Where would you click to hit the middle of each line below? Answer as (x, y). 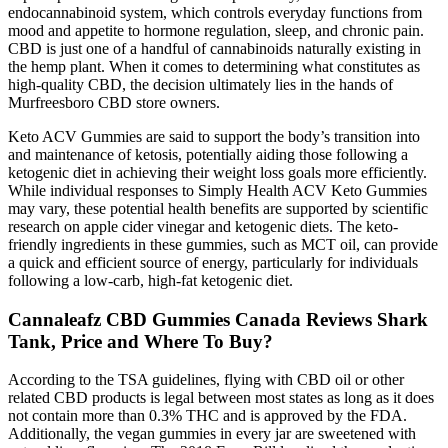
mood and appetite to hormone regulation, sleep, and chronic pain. (216, 30)
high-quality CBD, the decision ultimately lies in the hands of (200, 84)
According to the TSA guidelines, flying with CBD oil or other (206, 380)
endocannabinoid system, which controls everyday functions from (215, 12)
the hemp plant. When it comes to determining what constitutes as (214, 66)
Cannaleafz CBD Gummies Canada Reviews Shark (218, 319)
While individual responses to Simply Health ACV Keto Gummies (217, 190)
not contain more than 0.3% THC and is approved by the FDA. (207, 416)
